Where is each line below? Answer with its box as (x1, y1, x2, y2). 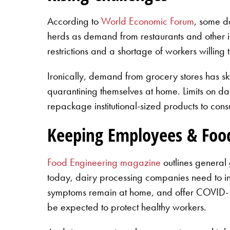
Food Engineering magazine (47, 155, 161, 169)
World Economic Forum (101, 14, 194, 28)
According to (47, 14, 101, 28)
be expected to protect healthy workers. (47, 200, 206, 214)
